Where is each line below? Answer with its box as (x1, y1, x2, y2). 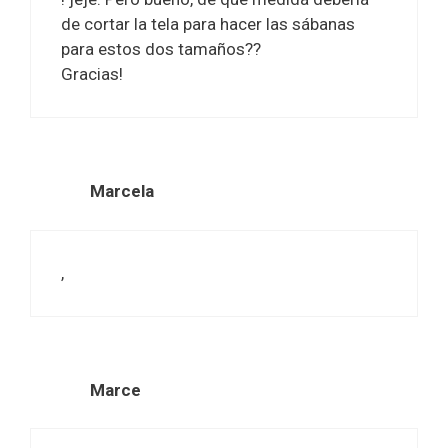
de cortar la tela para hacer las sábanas (61, 14, 355, 34)
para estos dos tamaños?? (61, 39, 261, 59)
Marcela (90, 181, 154, 202)
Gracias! (61, 64, 123, 84)
